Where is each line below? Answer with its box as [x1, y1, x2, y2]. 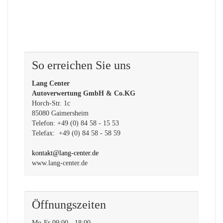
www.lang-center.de [32, 159, 88, 167]
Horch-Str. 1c [32, 100, 70, 107]
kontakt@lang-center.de [32, 149, 99, 157]
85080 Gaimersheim [32, 110, 89, 117]
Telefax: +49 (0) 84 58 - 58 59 [32, 129, 120, 137]
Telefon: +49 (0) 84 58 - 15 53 [32, 119, 119, 127]
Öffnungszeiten [32, 198, 106, 211]
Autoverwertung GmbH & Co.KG [32, 90, 135, 97]
